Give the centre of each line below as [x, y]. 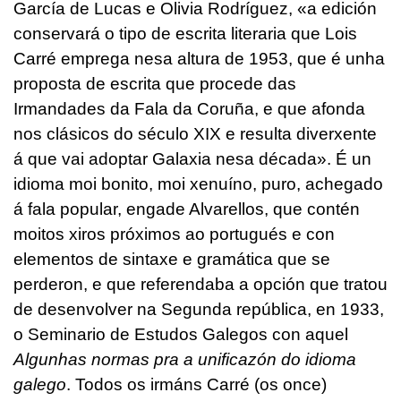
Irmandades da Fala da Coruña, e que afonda [189, 109]
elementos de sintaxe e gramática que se [172, 260]
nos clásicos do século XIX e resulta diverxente [195, 134]
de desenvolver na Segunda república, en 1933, [199, 310]
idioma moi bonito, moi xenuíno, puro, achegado [198, 184]
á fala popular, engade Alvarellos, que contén [187, 209]
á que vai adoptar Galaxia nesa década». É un [192, 159]
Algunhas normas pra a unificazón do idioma [185, 360]
